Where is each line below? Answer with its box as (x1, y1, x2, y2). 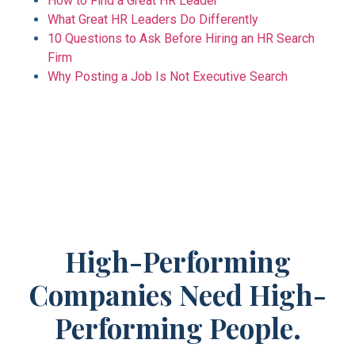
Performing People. (54, 309, 301, 347)
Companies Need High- (29, 276, 326, 314)
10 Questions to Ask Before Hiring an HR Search (48, 31, 315, 47)
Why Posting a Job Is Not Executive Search (48, 69, 288, 85)
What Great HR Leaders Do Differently (48, 12, 258, 28)
